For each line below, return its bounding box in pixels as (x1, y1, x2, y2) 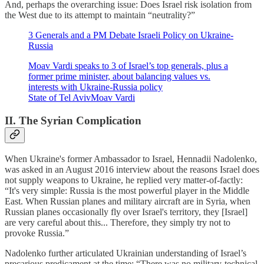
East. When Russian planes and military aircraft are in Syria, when (5, 196, 250, 207)
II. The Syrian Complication (5, 114, 141, 127)
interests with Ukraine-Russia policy (28, 81, 163, 92)
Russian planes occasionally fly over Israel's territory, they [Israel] (5, 207, 247, 217)
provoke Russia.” (5, 228, 69, 239)
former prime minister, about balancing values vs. (28, 71, 210, 81)
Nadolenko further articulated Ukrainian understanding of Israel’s (5, 248, 246, 259)
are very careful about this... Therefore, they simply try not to (5, 217, 230, 228)
